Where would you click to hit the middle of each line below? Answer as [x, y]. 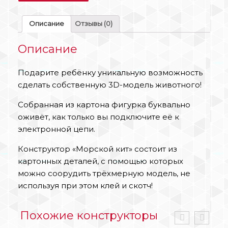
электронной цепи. [56, 129]
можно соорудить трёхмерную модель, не [104, 173]
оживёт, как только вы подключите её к [98, 117]
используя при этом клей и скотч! [85, 185]
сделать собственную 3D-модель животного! [110, 84]
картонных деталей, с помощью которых [101, 161]
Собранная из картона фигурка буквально [104, 104]
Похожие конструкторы [89, 215]
